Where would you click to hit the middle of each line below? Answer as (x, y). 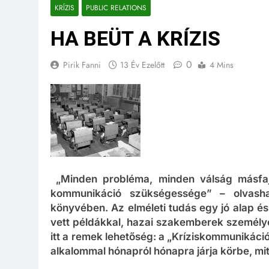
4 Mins (222, 65)
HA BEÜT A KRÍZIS (135, 38)
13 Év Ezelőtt (142, 65)
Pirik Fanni (82, 65)
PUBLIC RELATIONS (116, 8)
